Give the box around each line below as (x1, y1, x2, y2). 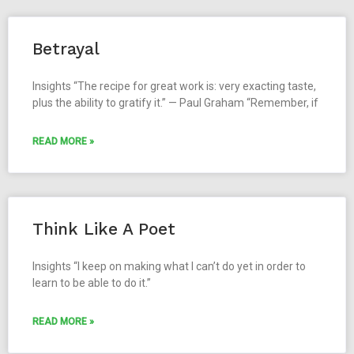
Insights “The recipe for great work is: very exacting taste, (32, 80, 316, 93)
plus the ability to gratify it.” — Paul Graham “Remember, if (32, 96, 318, 110)
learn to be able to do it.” (32, 277, 151, 290)
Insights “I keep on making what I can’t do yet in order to (32, 260, 306, 273)
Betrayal (32, 39, 100, 59)
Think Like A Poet (32, 219, 175, 239)
